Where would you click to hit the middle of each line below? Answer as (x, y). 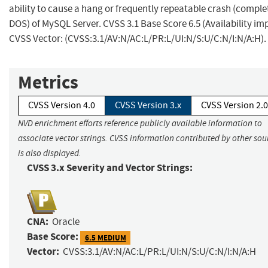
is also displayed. (50, 153)
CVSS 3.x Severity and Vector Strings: (110, 168)
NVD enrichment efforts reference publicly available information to (140, 124)
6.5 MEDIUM (105, 237)
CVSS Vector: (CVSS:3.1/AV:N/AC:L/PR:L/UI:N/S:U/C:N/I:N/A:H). (138, 39)
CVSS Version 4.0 (62, 106)
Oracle (66, 222)
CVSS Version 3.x (148, 106)
